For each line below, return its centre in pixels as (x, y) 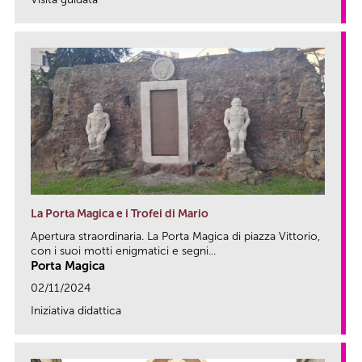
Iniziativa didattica (76, 311)
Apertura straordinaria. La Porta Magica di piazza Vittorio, (175, 237)
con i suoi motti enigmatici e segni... (123, 251)
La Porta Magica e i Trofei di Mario (120, 214)
